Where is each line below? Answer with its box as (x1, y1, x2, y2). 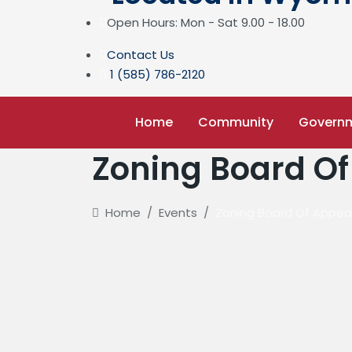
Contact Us (107, 46, 174, 63)
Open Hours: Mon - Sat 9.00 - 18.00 (107, 14, 305, 31)
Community (198, 113, 273, 131)
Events (159, 204, 197, 221)
